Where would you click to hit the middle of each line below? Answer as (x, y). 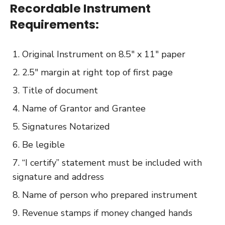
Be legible (43, 144)
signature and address (58, 177)
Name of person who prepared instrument (110, 195)
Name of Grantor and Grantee (84, 108)
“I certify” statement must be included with (112, 162)
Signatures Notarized (66, 126)
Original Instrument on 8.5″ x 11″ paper (104, 54)
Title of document (60, 90)
